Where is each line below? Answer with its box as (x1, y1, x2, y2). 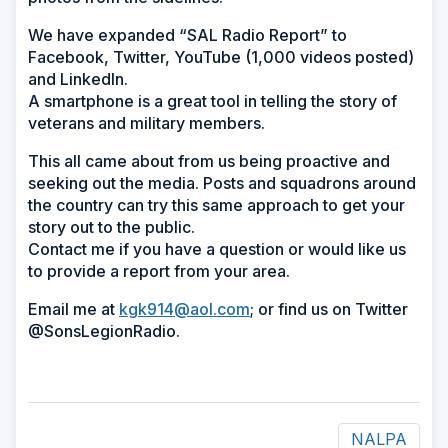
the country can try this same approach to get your (28, 194, 405, 215)
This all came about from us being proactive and (28, 150, 390, 171)
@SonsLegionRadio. (28, 320, 180, 341)
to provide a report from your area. (28, 260, 290, 281)
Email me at (28, 298, 119, 319)
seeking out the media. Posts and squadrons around (28, 172, 416, 193)
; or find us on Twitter (250, 298, 408, 319)
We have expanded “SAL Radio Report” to (28, 24, 347, 45)
